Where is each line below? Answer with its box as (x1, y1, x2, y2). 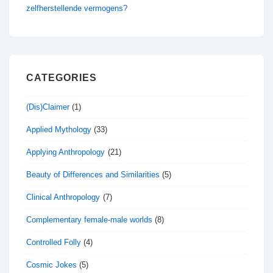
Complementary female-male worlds (26, 214, 152, 224)
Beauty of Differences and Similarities (26, 169, 160, 179)
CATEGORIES (26, 72, 97, 83)
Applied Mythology (26, 124, 91, 134)
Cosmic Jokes (26, 260, 77, 269)
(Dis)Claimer (26, 102, 69, 112)
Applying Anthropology (26, 147, 105, 157)
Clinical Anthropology (26, 192, 101, 202)
